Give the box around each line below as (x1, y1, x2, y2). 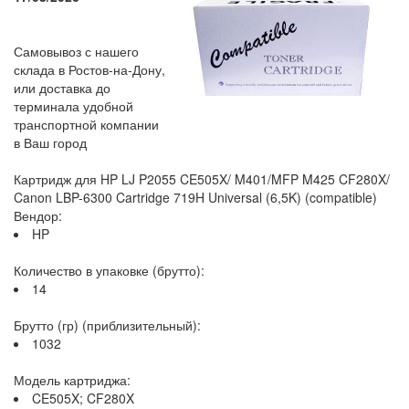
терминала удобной (14, 97, 133, 115)
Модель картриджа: (14, 371, 131, 389)
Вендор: (14, 206, 62, 225)
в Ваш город (14, 133, 87, 152)
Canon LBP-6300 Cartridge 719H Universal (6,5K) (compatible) (14, 188, 377, 206)
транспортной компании (14, 115, 159, 133)
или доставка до (14, 79, 110, 97)
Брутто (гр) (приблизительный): (14, 316, 201, 334)
